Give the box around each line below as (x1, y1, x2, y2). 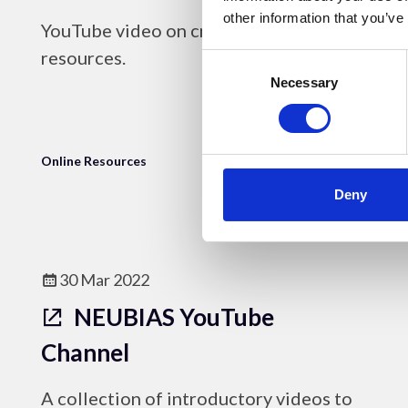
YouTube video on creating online (41, 19, 314, 41)
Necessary (270, 74, 338, 90)
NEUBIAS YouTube (69, 302, 274, 331)
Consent (201, 52, 252, 68)
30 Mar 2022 (59, 270, 149, 290)
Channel (41, 338, 129, 367)
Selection (201, 74, 257, 90)
